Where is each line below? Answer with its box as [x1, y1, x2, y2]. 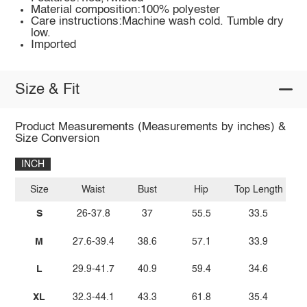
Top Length [234, 184, 283, 195]
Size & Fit [14, 82, 79, 97]
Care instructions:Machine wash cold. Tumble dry [31, 16, 284, 28]
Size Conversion [14, 133, 99, 145]
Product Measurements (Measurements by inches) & [14, 121, 286, 134]
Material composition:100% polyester [31, 4, 221, 16]
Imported [31, 39, 77, 51]
